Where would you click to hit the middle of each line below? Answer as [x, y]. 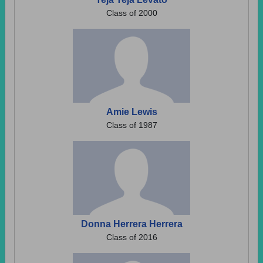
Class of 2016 [131, 237]
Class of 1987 [131, 125]
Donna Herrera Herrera [131, 224]
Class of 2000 [131, 13]
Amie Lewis [131, 112]
